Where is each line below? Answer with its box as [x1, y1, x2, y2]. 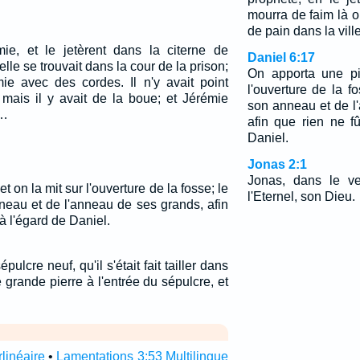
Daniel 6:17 [247, 51, 315, 64]
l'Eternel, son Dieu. [247, 190, 355, 203]
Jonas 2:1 [247, 157, 307, 171]
